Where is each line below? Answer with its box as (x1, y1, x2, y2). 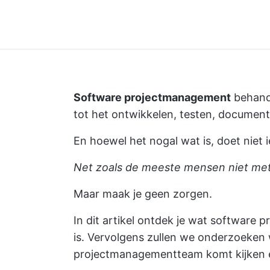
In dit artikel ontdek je (74, 214, 188, 227)
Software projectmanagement (74, 91, 231, 104)
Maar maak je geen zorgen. (74, 187, 212, 200)
